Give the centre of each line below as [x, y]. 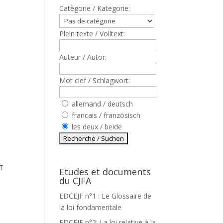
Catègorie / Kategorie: [95, 8]
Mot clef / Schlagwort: [95, 80]
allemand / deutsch [102, 104]
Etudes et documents [105, 172]
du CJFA [75, 181]
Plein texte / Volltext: [92, 34]
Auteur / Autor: [83, 57]
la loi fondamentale [91, 207]
